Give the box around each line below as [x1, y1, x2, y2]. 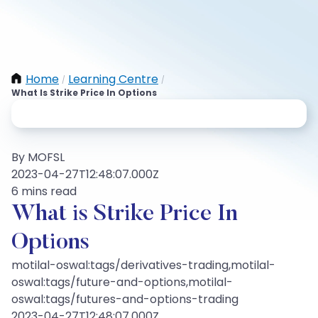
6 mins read [11, 183, 77, 199]
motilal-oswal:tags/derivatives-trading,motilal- [11, 257, 275, 273]
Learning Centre [68, 71, 158, 87]
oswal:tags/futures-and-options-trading [11, 291, 238, 307]
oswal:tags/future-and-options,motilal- [11, 274, 233, 290]
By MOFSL [11, 149, 65, 165]
